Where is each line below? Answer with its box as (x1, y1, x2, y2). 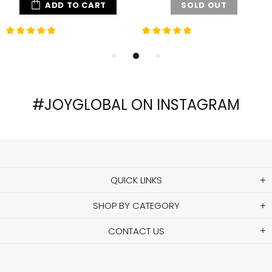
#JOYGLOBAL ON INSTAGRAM (32, 95, 240, 115)
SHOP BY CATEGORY (92, 199, 180, 212)
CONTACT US (107, 225, 165, 237)
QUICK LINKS (110, 174, 162, 186)
